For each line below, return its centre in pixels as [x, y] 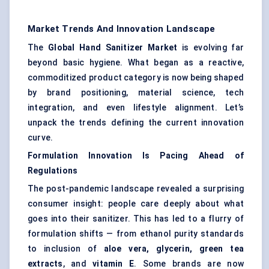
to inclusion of [66, 249]
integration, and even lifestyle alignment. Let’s [136, 108]
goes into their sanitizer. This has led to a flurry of [136, 219]
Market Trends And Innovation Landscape [122, 29]
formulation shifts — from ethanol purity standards [136, 234]
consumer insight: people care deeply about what [136, 204]
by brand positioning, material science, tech [136, 93]
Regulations [53, 171]
